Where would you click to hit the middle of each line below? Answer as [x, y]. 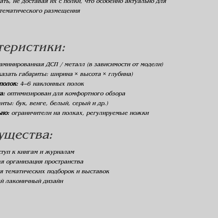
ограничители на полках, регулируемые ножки [79, 113]
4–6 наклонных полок [51, 84]
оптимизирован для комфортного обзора [65, 94]
